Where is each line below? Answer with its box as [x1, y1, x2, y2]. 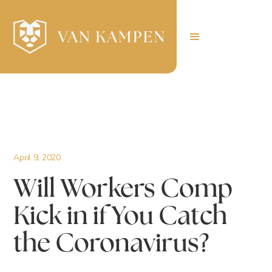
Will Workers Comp [13, 178, 233, 203]
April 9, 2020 [13, 152, 61, 163]
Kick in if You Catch [13, 205, 228, 230]
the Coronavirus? [13, 233, 209, 257]
